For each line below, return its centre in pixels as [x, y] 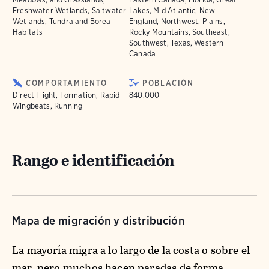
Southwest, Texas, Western [177, 43]
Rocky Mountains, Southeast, [180, 32]
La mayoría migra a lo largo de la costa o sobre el [131, 250]
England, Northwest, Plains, [177, 21]
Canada [143, 54]
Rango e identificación [94, 160]
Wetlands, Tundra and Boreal [63, 21]
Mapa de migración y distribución [98, 221]
